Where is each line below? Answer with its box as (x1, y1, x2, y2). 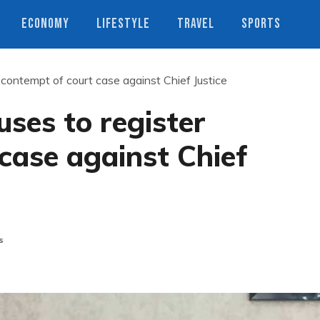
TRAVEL (177, 16, 214, 32)
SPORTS (241, 16, 281, 32)
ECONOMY (21, 16, 69, 32)
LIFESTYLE (96, 16, 150, 32)
